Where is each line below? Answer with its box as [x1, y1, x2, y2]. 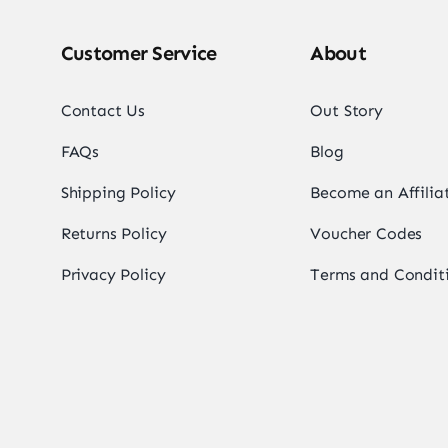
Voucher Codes [310, 224, 423, 244]
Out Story [310, 101, 383, 121]
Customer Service [60, 41, 217, 66]
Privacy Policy [60, 265, 166, 285]
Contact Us [60, 101, 146, 121]
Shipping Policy [60, 183, 176, 203]
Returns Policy [60, 224, 167, 244]
